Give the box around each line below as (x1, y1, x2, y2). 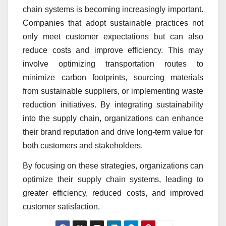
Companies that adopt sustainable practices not (23, 19, 203, 28)
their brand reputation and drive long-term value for (23, 128, 203, 137)
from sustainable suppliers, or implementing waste (23, 87, 203, 96)
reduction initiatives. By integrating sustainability (23, 100, 203, 109)
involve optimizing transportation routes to (23, 60, 203, 69)
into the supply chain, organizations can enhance (23, 114, 203, 123)
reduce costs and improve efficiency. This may (23, 46, 203, 55)
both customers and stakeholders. (23, 141, 143, 150)
